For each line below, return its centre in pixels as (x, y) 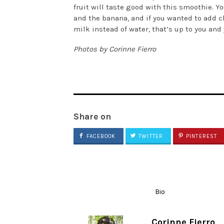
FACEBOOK (100, 136)
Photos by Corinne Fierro (115, 49)
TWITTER (150, 136)
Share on (92, 117)
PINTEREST (201, 136)
